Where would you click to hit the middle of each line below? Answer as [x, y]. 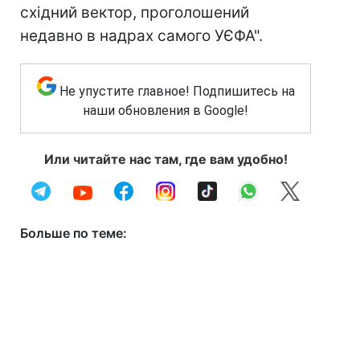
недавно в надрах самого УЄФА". [141, 36]
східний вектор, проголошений [135, 12]
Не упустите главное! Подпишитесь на [177, 91]
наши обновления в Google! [166, 110]
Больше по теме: [74, 233]
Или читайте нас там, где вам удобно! [166, 159]
